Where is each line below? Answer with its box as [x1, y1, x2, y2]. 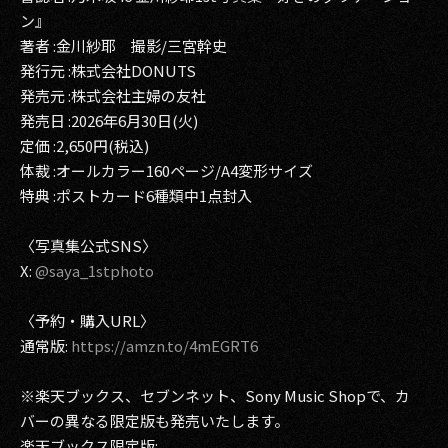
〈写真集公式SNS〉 [20, 235, 157, 256]
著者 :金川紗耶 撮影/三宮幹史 [20, 35, 227, 56]
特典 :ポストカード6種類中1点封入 [20, 185, 252, 206]
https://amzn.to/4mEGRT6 [71, 335, 258, 356]
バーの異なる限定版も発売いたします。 [20, 410, 289, 431]
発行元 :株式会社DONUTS [20, 60, 196, 81]
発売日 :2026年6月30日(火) [20, 110, 198, 131]
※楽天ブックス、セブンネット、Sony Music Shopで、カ [20, 385, 410, 406]
